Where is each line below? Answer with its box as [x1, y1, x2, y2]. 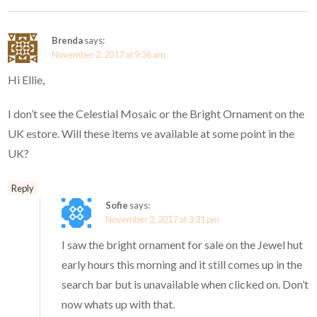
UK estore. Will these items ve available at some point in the [8, 127, 295, 141]
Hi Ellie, [8, 73, 45, 87]
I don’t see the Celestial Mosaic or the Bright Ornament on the [8, 107, 305, 121]
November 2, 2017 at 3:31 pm [105, 214, 220, 226]
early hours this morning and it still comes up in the [62, 258, 303, 272]
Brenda [52, 35, 83, 47]
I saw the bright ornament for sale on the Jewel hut [62, 238, 304, 252]
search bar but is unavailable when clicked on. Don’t [62, 277, 309, 292]
